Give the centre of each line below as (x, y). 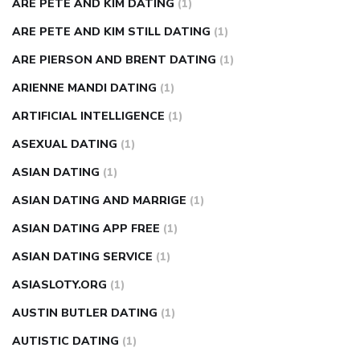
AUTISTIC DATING (65, 342)
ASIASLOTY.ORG (59, 285)
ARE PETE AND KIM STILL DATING (111, 32)
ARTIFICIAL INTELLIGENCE (88, 117)
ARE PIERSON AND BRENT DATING (114, 60)
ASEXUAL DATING (65, 145)
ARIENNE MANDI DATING (84, 88)
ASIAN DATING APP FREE (86, 229)
